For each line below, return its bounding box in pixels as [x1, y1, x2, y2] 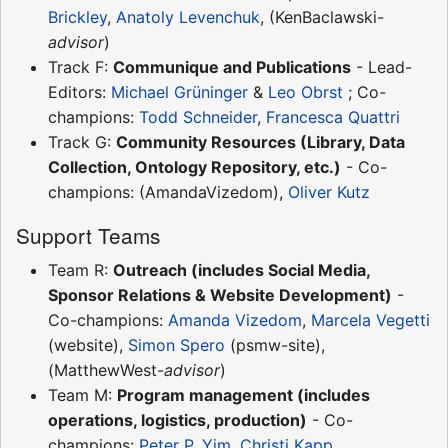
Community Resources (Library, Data [116, 131, 405, 152]
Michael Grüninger [111, 81, 248, 102]
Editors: [48, 81, 111, 102]
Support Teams [16, 219, 160, 250]
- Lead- [351, 56, 412, 77]
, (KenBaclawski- [260, 6, 384, 27]
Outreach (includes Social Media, [113, 259, 370, 280]
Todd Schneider [139, 106, 257, 127]
